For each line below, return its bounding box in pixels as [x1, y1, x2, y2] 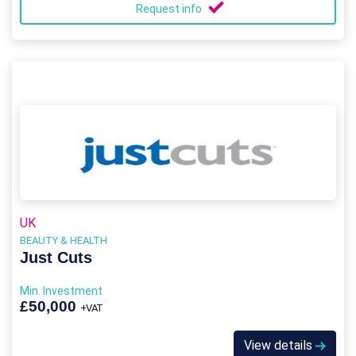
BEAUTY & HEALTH [20, 234, 107, 246]
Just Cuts [20, 249, 92, 266]
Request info [136, 2, 204, 15]
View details [244, 338, 315, 353]
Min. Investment [20, 284, 103, 297]
